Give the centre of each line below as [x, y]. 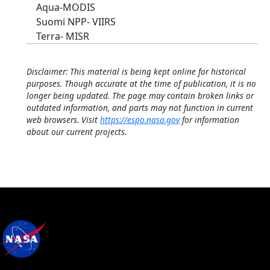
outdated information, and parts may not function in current [140, 108]
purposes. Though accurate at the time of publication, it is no [141, 83]
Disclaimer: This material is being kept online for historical [136, 71]
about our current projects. [77, 132]
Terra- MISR [63, 36]
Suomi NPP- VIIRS [76, 22]
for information [209, 120]
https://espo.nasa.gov [140, 120]
